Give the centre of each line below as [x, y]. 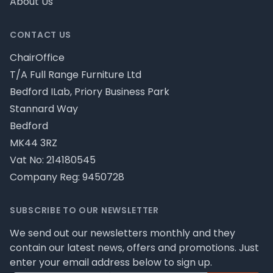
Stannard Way [44, 109]
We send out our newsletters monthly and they [122, 233]
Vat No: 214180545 [53, 160]
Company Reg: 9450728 [67, 177]
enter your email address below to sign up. [111, 263]
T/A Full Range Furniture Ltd [76, 75]
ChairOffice [37, 58]
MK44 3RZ [34, 143]
